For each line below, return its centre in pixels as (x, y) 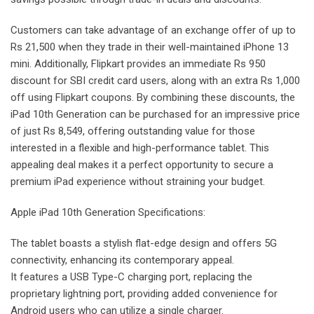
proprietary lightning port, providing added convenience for (144, 293)
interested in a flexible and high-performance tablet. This (140, 148)
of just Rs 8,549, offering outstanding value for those (133, 131)
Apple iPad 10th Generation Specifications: (108, 212)
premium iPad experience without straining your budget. (138, 181)
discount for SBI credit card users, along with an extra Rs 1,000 (155, 80)
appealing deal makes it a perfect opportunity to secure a (142, 164)
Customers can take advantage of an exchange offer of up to (153, 30)
